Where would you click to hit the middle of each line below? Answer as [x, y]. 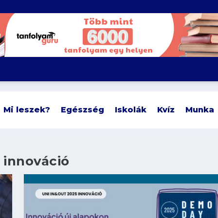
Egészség [83, 109]
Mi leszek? [27, 109]
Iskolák [131, 109]
